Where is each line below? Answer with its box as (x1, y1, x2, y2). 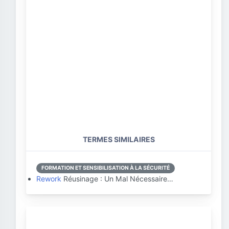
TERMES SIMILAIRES (82, 135, 155, 144)
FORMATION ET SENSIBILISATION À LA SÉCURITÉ (41, 165, 170, 171)
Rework (36, 174, 61, 183)
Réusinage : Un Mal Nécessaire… (61, 174, 173, 183)
